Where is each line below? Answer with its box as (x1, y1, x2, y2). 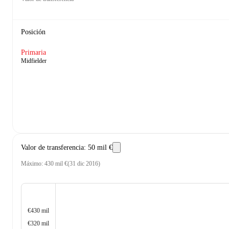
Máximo (21, 160, 41, 167)
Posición (21, 28, 45, 36)
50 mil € (88, 143, 112, 151)
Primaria (21, 49, 46, 56)
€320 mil (28, 220, 49, 227)
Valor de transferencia (21, 143, 84, 151)
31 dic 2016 (70, 160, 98, 167)
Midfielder (21, 57, 47, 64)
